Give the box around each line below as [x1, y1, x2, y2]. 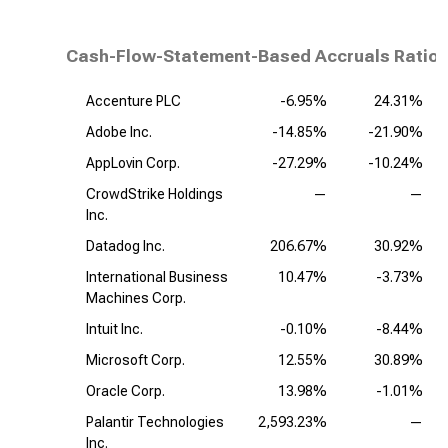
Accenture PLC [86, 93, 181, 109]
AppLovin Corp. [86, 155, 180, 171]
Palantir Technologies [86, 414, 224, 430]
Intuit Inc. [86, 321, 143, 337]
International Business [86, 269, 228, 285]
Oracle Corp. [86, 383, 165, 399]
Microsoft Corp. [86, 352, 185, 368]
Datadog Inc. [86, 238, 165, 254]
